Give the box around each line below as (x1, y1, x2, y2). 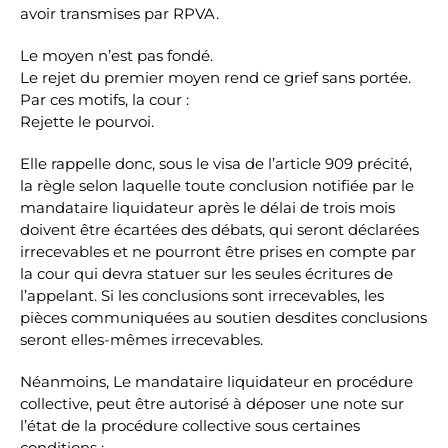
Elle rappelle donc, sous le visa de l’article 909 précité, (20, 154, 412, 173)
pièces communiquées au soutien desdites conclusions (20, 308, 427, 327)
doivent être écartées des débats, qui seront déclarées (20, 220, 419, 239)
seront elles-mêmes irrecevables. (20, 330, 263, 349)
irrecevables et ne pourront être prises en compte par (20, 242, 416, 261)
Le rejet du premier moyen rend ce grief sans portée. (20, 68, 411, 87)
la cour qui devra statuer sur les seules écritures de (20, 264, 393, 283)
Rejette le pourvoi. (20, 112, 154, 131)
